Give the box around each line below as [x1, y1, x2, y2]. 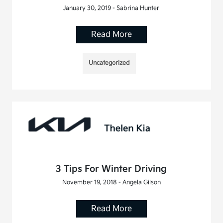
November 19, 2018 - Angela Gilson [62, 178, 161, 186]
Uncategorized [89, 59, 130, 67]
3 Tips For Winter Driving [56, 163, 167, 174]
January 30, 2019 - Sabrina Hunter [63, 4, 160, 12]
